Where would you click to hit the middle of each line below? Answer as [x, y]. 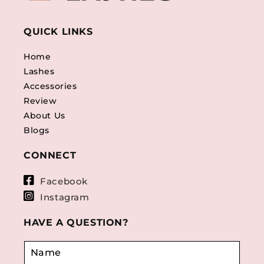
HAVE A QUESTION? [76, 222]
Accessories [50, 86]
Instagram [63, 197]
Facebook [63, 181]
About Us [44, 115]
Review [40, 101]
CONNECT [50, 155]
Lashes [39, 71]
